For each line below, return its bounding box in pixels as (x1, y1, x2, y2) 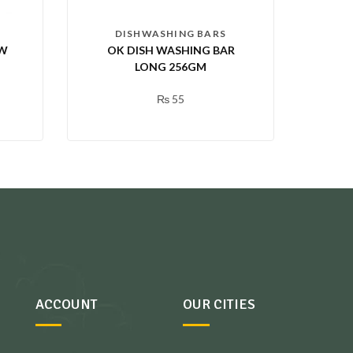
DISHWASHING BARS (114, 28, 227, 40)
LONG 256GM (135, 60, 206, 74)
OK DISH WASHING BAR (106, 43, 235, 58)
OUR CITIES (183, 295, 256, 314)
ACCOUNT (35, 295, 98, 314)
